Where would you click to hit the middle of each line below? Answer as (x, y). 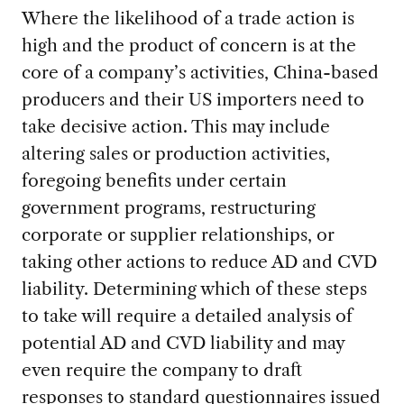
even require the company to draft (161, 370)
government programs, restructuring (168, 208)
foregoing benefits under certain (154, 181)
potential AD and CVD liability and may (183, 343)
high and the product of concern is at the (188, 46)
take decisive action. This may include (175, 127)
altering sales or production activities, (175, 154)
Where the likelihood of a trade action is (188, 18)
